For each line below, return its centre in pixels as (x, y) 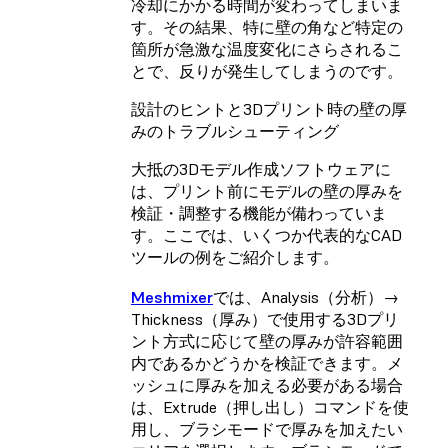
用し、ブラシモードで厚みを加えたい (267, 429)
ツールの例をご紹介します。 (235, 257)
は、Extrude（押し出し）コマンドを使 (270, 407)
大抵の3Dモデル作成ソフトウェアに (261, 169)
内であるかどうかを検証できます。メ (267, 363)
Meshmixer (172, 297)
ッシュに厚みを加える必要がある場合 (267, 385)
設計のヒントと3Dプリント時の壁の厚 (269, 109)
